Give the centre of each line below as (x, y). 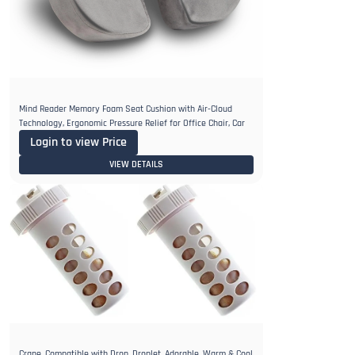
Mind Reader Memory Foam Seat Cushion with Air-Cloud (126, 109)
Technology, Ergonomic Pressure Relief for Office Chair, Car (132, 123)
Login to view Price (78, 142)
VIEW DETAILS (136, 164)
